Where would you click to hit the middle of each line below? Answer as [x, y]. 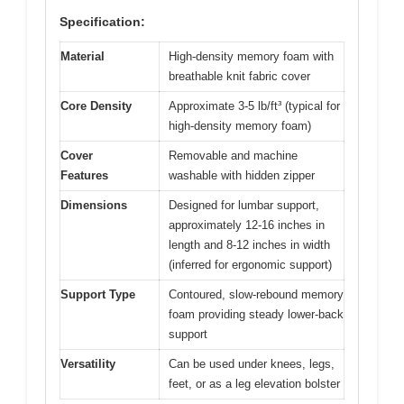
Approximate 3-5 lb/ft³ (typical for [254, 106]
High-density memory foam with [251, 57]
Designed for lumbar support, [244, 206]
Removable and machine [233, 156]
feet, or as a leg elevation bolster [254, 384]
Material [83, 57]
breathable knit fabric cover [239, 77]
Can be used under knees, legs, [252, 364]
